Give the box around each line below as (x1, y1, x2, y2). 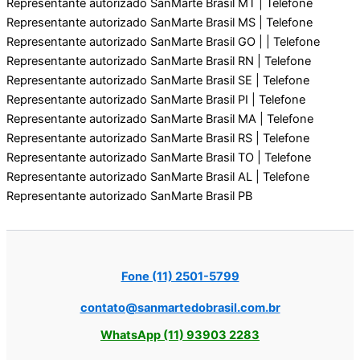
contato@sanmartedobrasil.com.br (80, 301, 280, 315)
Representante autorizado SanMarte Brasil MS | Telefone (6, 14, 313, 30)
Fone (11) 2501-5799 (121, 269, 239, 284)
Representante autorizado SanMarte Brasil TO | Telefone (6, 149, 311, 165)
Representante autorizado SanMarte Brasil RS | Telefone (6, 130, 309, 145)
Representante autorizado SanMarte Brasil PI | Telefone (6, 92, 305, 107)
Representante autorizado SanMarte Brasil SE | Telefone (6, 72, 309, 88)
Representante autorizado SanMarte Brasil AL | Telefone (6, 169, 309, 184)
